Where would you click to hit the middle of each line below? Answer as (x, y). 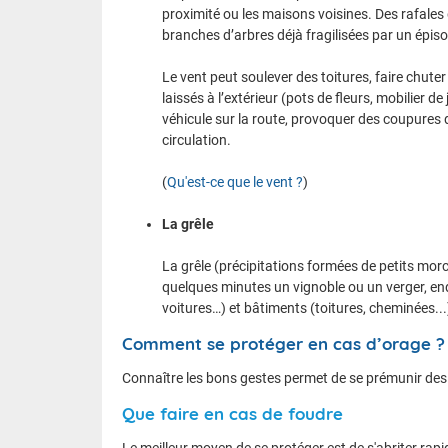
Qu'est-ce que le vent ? (235, 181)
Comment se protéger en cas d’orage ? (283, 343)
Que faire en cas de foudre (232, 413)
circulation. (196, 139)
